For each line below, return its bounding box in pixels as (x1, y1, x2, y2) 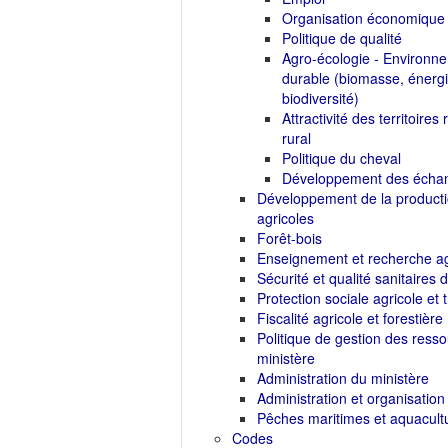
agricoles (257, 208, 314, 228)
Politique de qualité (282, 28, 402, 48)
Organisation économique (282, 8, 445, 28)
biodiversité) (282, 88, 359, 108)
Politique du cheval (282, 148, 401, 168)
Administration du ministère (257, 368, 429, 388)
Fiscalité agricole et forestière (257, 308, 443, 328)
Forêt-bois (257, 228, 322, 248)
